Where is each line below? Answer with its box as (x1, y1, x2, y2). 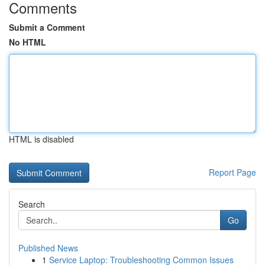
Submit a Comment (9, 21, 85, 33)
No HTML (9, 36, 46, 48)
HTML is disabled (9, 133, 74, 145)
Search (18, 198, 45, 210)
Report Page (209, 166, 256, 178)
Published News (18, 242, 78, 254)
